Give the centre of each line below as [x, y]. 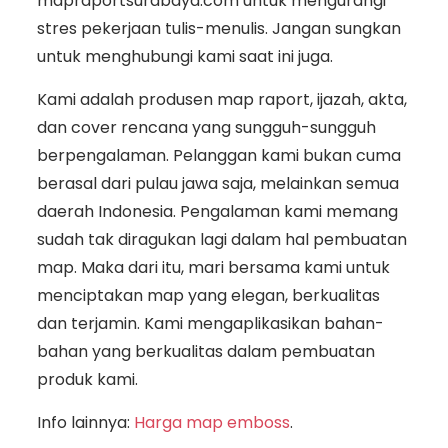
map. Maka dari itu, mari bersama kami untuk [213, 268]
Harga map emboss [211, 423]
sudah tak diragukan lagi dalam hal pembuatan [221, 240]
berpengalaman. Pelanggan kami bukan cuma [218, 156]
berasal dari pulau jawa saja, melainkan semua [217, 184]
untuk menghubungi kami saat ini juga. [184, 57]
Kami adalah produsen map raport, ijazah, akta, [221, 100]
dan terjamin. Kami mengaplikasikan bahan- [210, 324]
